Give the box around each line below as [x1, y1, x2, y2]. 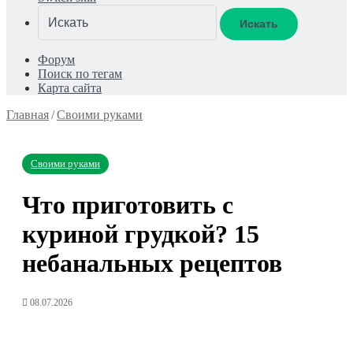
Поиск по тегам [38, 67, 122, 80]
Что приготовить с [22, 191, 233, 220]
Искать [240, 17, 278, 30]
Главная [6, 108, 49, 121]
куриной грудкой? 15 [22, 220, 259, 249]
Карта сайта [38, 81, 102, 95]
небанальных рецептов [22, 249, 282, 278]
